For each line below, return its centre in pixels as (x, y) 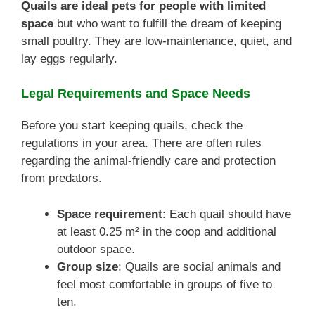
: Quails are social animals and (199, 266)
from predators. (62, 178)
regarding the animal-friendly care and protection (148, 161)
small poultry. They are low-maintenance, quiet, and (156, 41)
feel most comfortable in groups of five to (165, 284)
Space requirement (110, 214)
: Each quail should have (227, 214)
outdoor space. (96, 249)
